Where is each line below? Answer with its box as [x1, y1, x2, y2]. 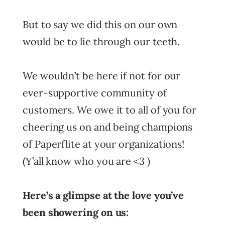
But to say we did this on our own [23, 18, 178, 31]
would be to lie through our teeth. [23, 35, 183, 48]
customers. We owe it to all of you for [23, 103, 196, 116]
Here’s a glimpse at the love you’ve [23, 188, 184, 201]
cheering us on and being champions [23, 120, 193, 133]
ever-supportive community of [23, 86, 167, 99]
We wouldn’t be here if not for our [23, 69, 181, 82]
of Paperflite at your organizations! [23, 137, 185, 150]
